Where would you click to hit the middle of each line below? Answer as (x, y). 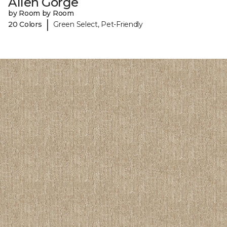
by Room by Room (41, 13)
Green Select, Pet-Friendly (98, 24)
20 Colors (25, 24)
